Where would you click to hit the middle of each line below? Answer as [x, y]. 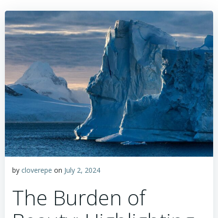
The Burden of [79, 197]
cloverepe [37, 170]
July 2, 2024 [82, 170]
